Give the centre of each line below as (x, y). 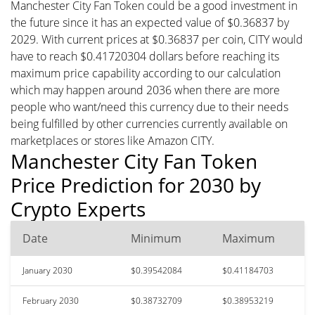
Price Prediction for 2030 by (136, 185)
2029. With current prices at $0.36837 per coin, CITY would (157, 39)
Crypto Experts (78, 208)
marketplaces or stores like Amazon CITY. (112, 140)
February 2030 (51, 300)
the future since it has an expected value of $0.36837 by (150, 22)
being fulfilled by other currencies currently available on (149, 123)
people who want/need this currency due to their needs (149, 107)
